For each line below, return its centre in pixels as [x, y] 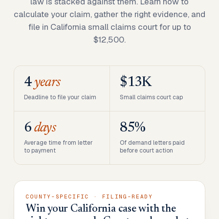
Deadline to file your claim [60, 97]
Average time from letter [58, 143]
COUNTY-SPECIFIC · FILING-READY [89, 197]
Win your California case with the [101, 209]
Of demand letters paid [152, 143]
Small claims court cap [151, 97]
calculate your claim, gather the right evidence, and [109, 14]
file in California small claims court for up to [109, 27]
